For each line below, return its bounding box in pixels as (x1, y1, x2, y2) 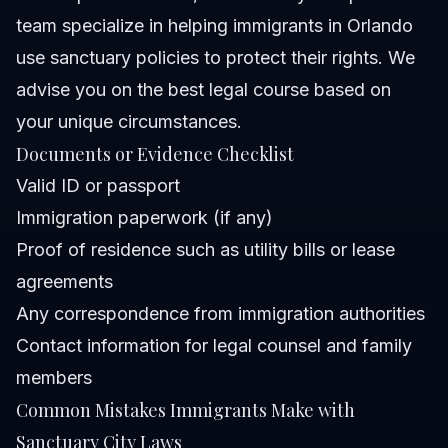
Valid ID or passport (16, 175, 180, 197)
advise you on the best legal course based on (16, 79, 391, 101)
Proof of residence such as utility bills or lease (16, 239, 395, 261)
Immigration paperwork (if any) (16, 207, 273, 229)
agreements (16, 271, 113, 293)
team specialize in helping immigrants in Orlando (16, 15, 413, 37)
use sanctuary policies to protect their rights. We (16, 47, 415, 69)
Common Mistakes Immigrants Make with (16, 398, 355, 423)
